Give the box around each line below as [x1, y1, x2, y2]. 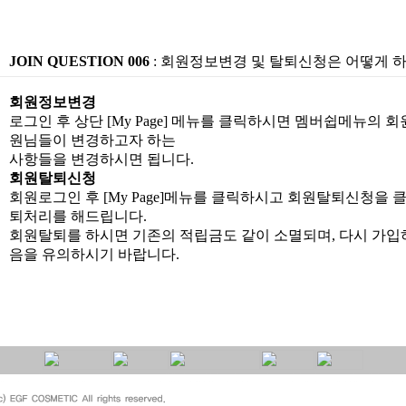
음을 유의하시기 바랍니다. [8, 246, 179, 262]
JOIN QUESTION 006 [8, 53, 150, 69]
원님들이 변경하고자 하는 [8, 132, 176, 148]
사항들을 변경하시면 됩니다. [8, 151, 194, 167]
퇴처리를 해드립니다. [8, 208, 147, 224]
